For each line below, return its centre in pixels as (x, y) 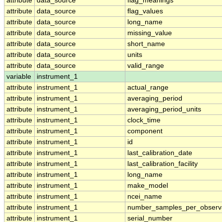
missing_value (150, 33)
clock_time (144, 120)
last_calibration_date (160, 153)
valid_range (146, 66)
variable (19, 77)
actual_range (148, 88)
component (145, 131)
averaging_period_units (164, 110)
